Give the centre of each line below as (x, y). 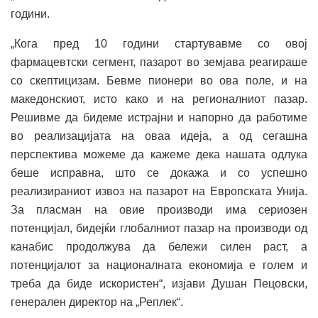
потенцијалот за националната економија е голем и (159, 265)
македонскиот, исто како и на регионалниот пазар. (159, 99)
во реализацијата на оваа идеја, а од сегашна (159, 136)
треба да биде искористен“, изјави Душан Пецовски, (159, 284)
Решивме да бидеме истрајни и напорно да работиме (159, 118)
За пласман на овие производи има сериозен (159, 210)
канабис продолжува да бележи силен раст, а (159, 247)
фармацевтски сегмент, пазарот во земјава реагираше (159, 62)
